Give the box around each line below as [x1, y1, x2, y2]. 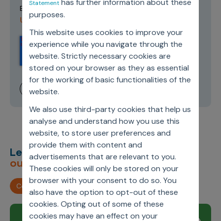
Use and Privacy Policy [20, 14, 108, 25]
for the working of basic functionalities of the [29, 74, 191, 85]
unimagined [78, 145, 147, 159]
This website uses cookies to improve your [29, 27, 183, 37]
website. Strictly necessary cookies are [29, 51, 171, 61]
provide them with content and [29, 140, 142, 150]
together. [66, 155, 118, 170]
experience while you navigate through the [29, 39, 183, 49]
